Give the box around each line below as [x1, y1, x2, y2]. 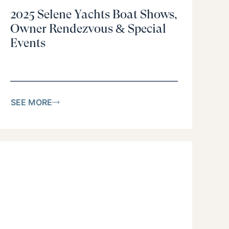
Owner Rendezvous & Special [10, 21, 166, 36]
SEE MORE [11, 97, 52, 107]
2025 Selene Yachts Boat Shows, [10, 7, 177, 22]
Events [10, 36, 45, 51]
